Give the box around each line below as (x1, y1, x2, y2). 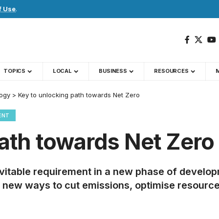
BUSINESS (99, 67, 127, 74)
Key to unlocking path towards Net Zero (18, 91, 140, 99)
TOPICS (3, 67, 25, 74)
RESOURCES (154, 67, 189, 74)
